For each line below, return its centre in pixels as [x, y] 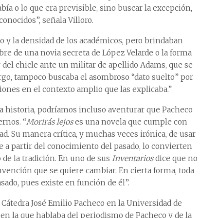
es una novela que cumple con [130, 122]
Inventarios [133, 158]
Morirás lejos [50, 122]
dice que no [175, 158]
